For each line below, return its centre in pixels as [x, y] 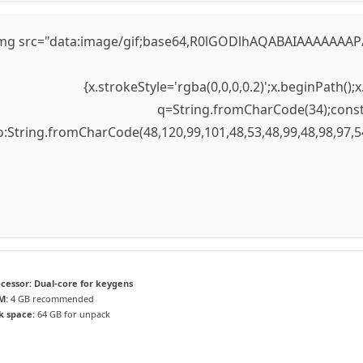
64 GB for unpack [73, 314]
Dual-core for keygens [82, 283]
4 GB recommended [51, 299]
